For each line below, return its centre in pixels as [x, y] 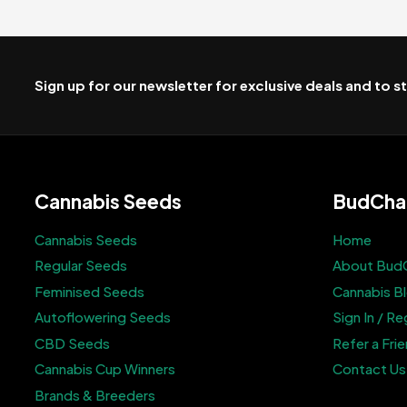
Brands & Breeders [94, 394]
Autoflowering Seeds [102, 317]
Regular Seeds [80, 265]
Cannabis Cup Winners [104, 369]
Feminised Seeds [89, 291]
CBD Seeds [72, 342]
